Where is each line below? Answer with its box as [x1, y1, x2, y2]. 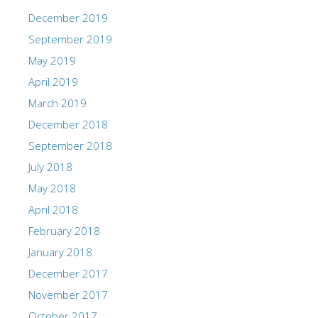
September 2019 [28, 31, 112, 46]
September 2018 [28, 138, 112, 153]
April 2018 [28, 202, 78, 216]
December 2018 [28, 116, 108, 131]
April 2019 [28, 74, 78, 89]
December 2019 [28, 10, 108, 25]
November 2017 [28, 287, 108, 302]
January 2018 [28, 244, 92, 259]
